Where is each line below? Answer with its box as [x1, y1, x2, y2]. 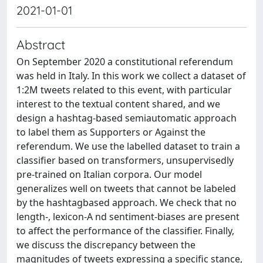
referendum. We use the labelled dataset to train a [16, 140, 240, 153]
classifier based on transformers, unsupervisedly [16, 154, 234, 167]
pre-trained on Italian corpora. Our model [16, 168, 202, 181]
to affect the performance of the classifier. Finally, [16, 224, 234, 237]
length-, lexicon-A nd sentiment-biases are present [16, 210, 240, 223]
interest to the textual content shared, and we [16, 97, 220, 110]
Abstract [16, 36, 65, 52]
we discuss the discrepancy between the [16, 238, 195, 251]
